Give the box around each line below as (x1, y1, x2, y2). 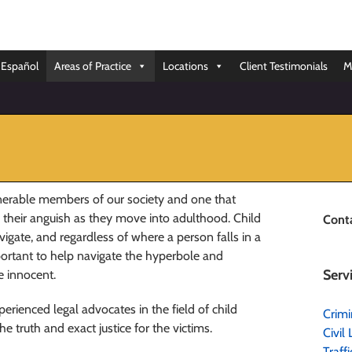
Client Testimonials (240, 59, 328, 73)
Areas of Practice (54, 59, 131, 73)
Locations (163, 59, 208, 73)
